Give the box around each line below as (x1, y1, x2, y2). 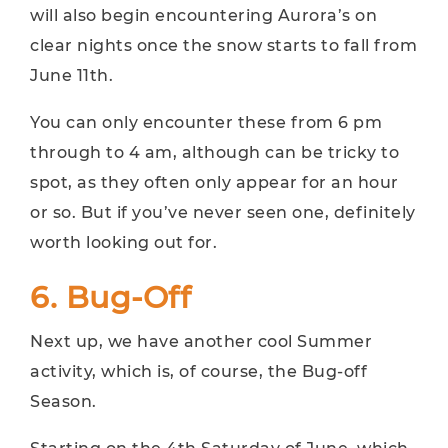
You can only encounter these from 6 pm (30, 113, 382, 132)
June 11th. (30, 66, 113, 85)
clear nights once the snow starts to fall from (30, 36, 417, 55)
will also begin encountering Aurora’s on (30, 6, 377, 25)
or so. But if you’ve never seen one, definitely (30, 203, 416, 222)
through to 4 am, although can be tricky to (30, 143, 399, 162)
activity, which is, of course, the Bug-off (30, 362, 367, 381)
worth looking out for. (30, 233, 217, 252)
